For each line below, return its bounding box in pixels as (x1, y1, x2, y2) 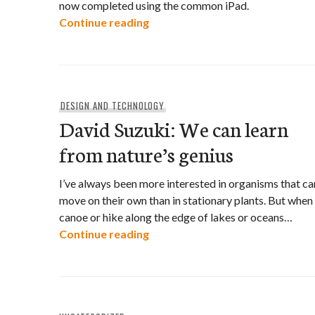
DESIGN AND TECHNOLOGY (60, 98, 165, 112)
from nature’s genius (59, 139, 233, 168)
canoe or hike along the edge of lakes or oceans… (59, 210, 292, 224)
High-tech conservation (148, 15, 271, 28)
